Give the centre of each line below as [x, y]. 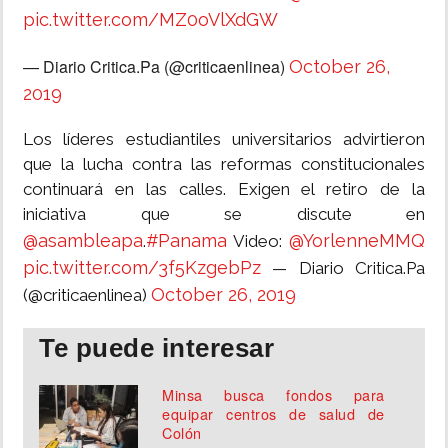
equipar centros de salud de [273, 414]
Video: [258, 241]
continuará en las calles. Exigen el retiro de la [224, 189]
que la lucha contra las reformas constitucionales [224, 164]
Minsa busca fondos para [273, 395]
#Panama [186, 241]
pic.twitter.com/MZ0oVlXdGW [150, 20]
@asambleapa [83, 241]
